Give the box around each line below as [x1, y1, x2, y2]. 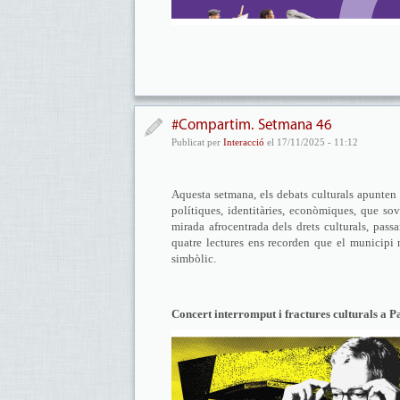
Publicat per [171, 137, 223, 147]
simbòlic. [171, 252, 221, 265]
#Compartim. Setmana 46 [171, 118, 332, 133]
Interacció [223, 137, 264, 147]
